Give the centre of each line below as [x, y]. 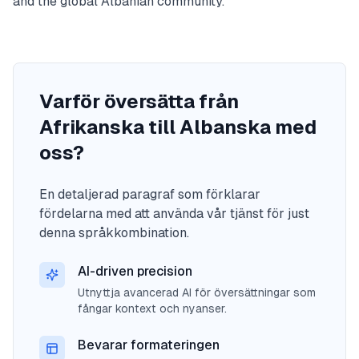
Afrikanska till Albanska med [178, 127]
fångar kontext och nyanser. [152, 309]
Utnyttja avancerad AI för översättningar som [197, 292]
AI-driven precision [135, 271]
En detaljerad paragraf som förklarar [150, 194]
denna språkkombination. [114, 233]
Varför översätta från [139, 101]
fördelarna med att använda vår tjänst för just [174, 214]
